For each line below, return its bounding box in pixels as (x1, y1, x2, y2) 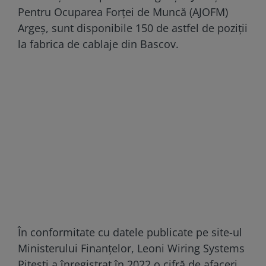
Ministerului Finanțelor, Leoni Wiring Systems (18, 240, 245, 255)
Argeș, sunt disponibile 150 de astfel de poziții (18, 20, 248, 35)
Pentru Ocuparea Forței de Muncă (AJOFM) (18, 4, 228, 19)
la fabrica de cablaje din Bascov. (18, 36, 179, 51)
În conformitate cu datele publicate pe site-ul (18, 224, 242, 239)
